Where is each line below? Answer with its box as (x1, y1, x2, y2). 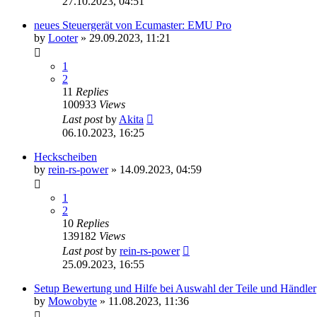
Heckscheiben (34, 151, 97, 163)
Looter (48, 32, 78, 45)
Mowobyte (48, 295, 97, 308)
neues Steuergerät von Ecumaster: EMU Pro (34, 19, 231, 32)
